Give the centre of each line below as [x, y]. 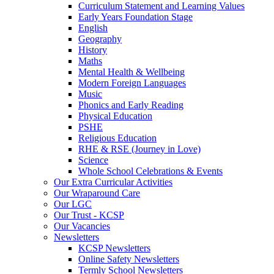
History [93, 50]
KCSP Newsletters [114, 248]
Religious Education [117, 138]
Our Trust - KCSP [89, 215]
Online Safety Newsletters [129, 259]
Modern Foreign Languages [132, 83]
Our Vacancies [82, 226]
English [93, 28]
